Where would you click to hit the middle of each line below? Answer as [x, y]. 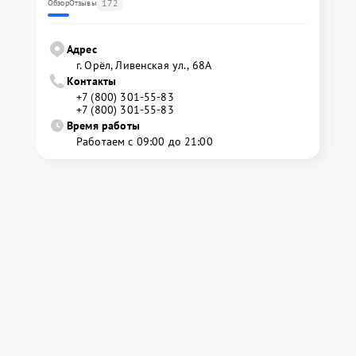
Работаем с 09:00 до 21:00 [145, 141]
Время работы [103, 126]
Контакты [92, 81]
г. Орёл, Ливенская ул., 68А [144, 65]
